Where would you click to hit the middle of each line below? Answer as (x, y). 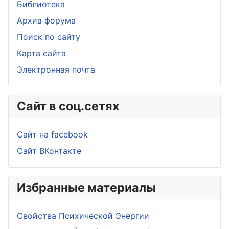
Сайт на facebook (52, 134)
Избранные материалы (86, 187)
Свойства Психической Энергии (83, 216)
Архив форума (46, 20)
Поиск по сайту (49, 37)
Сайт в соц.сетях (68, 106)
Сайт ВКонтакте (49, 151)
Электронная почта (56, 70)
